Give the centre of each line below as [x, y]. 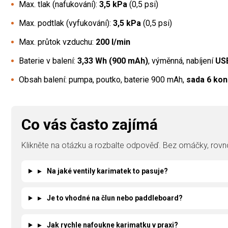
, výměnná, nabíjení [182, 61]
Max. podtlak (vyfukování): [66, 23]
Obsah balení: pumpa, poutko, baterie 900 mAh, [103, 79]
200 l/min [113, 42]
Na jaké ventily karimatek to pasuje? [107, 171]
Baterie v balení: [48, 61]
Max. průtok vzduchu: [57, 42]
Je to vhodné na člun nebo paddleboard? [115, 198]
